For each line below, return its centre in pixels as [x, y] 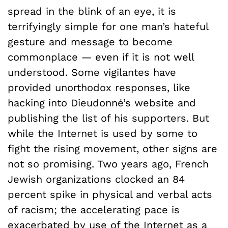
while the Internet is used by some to [103, 133]
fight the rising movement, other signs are [112, 148]
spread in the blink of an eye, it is [92, 11]
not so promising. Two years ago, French [108, 164]
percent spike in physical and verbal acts [110, 194]
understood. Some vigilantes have [92, 72]
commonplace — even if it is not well [101, 57]
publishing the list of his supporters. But [108, 118]
